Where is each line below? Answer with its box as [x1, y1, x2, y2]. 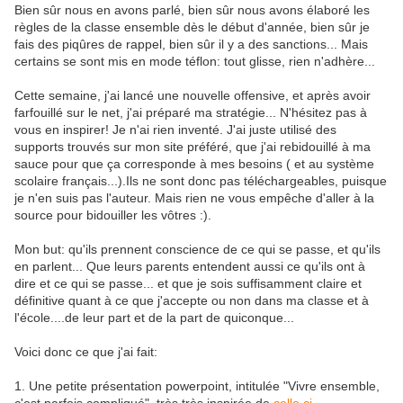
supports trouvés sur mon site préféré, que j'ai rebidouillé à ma [14, 139, 371, 155]
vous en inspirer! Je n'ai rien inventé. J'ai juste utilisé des [14, 122, 336, 138]
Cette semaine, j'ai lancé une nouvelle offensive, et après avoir [14, 88, 371, 103]
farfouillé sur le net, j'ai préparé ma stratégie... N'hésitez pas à [14, 105, 367, 121]
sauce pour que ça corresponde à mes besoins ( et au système [14, 157, 374, 172]
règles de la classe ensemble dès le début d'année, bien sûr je [14, 20, 370, 35]
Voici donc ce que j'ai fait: [14, 345, 157, 360]
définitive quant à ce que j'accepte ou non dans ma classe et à [14, 293, 369, 309]
